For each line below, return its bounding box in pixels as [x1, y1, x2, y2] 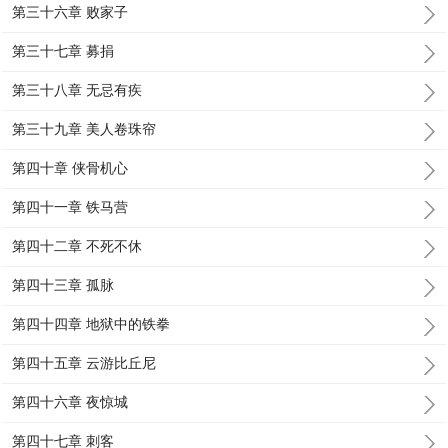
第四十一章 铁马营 [12, 199, 129, 215]
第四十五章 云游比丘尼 [12, 355, 157, 371]
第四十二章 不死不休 [12, 238, 143, 254]
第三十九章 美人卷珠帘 [12, 121, 157, 137]
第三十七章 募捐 [12, 43, 115, 59]
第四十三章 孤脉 [12, 277, 115, 293]
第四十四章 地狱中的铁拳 [12, 316, 171, 332]
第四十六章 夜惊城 [12, 394, 129, 410]
